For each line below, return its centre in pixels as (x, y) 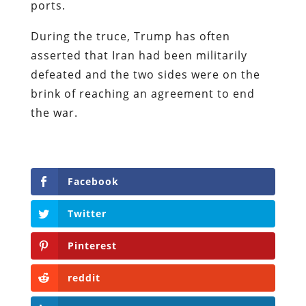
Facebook (93, 181)
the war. (56, 112)
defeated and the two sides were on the (145, 74)
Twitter (87, 213)
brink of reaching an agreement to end (142, 93)
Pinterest (92, 246)
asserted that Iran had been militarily (139, 55)
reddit (84, 278)
